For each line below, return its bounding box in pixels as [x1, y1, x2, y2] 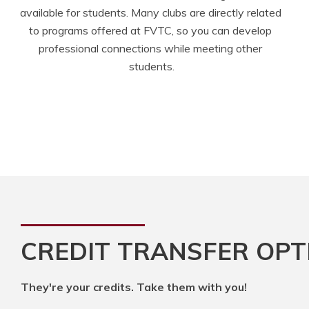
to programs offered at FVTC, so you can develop [29, 23, 272, 37]
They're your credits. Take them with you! [21, 279, 247, 294]
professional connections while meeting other [39, 41, 262, 55]
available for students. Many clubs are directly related [19, 5, 281, 19]
